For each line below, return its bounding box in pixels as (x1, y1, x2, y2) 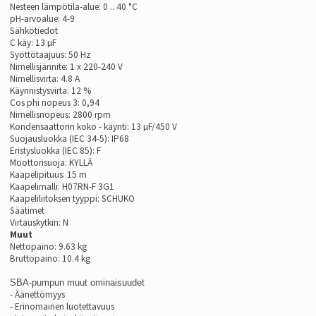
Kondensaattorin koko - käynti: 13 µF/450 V (10, 121, 177, 133)
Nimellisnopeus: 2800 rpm (10, 109, 111, 121)
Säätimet (10, 205, 44, 217)
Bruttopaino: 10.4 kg (10, 253, 90, 265)
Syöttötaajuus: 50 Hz (10, 49, 91, 61)
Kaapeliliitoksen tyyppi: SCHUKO (10, 193, 135, 205)
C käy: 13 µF (10, 37, 56, 49)
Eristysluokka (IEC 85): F (10, 145, 101, 157)
